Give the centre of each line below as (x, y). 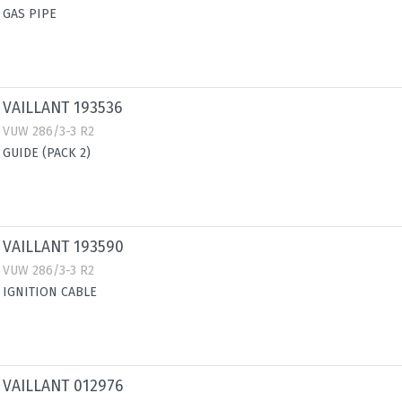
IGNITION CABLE (50, 292)
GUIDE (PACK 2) (47, 153)
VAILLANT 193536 (62, 108)
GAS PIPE (30, 14)
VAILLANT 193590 (63, 247)
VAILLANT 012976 (63, 386)
